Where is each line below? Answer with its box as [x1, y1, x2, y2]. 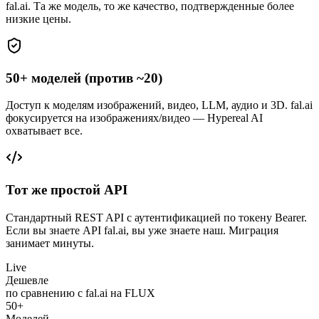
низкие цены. [6, 13, 71, 25]
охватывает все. [6, 125, 83, 137]
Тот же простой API [6, 182, 127, 198]
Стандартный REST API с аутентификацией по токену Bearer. [6, 211, 307, 224]
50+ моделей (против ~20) [6, 70, 162, 85]
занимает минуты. [6, 236, 94, 249]
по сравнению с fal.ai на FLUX [6, 286, 155, 299]
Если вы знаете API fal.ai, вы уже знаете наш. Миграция [6, 224, 278, 236]
